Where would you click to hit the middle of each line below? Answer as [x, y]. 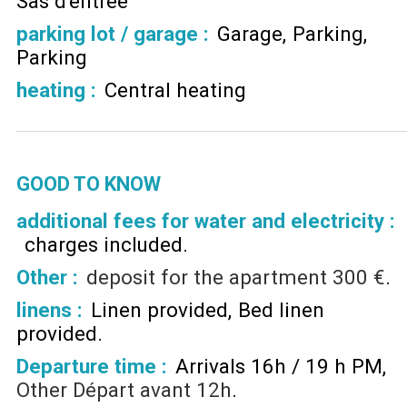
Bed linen [281, 310]
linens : [50, 310]
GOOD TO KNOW [89, 184]
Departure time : [92, 367]
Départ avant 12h [152, 390]
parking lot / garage [110, 33]
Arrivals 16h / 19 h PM [278, 367]
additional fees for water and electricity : [206, 221]
